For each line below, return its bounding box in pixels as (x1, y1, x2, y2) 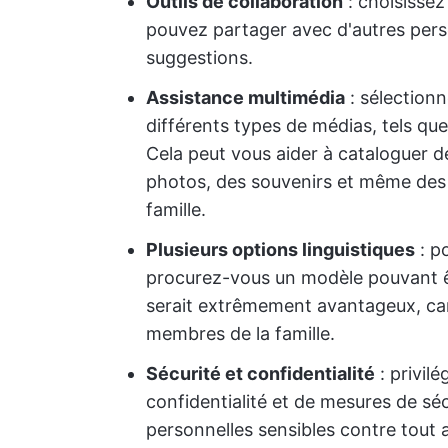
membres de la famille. (146, 323, 335, 344)
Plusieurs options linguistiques (146, 239, 415, 260)
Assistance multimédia (146, 87, 345, 108)
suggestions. (146, 47, 253, 68)
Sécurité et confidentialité (146, 363, 375, 384)
